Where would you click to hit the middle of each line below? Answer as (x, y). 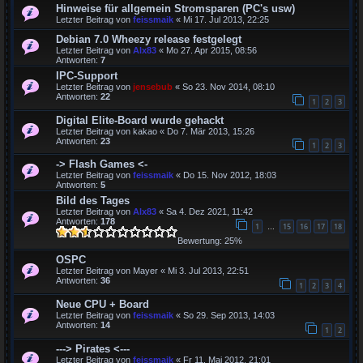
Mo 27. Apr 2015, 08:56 (211, 50)
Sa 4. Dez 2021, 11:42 (209, 212)
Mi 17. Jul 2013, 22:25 (226, 19)
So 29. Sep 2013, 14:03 (229, 315)
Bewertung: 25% (210, 241)
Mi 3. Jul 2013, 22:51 (208, 271)
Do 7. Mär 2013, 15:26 (211, 131)
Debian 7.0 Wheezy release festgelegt (149, 39)
